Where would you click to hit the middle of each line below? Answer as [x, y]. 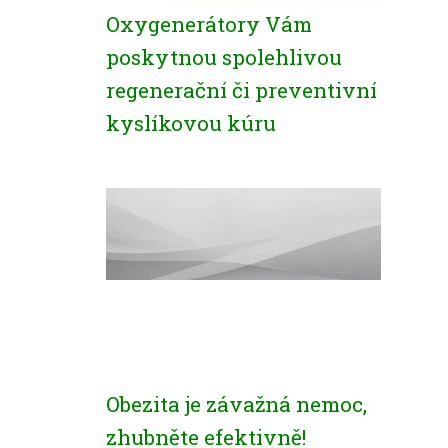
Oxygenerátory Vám [209, 24]
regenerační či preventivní [241, 90]
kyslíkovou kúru [191, 123]
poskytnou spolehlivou [224, 57]
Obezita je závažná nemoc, [236, 404]
